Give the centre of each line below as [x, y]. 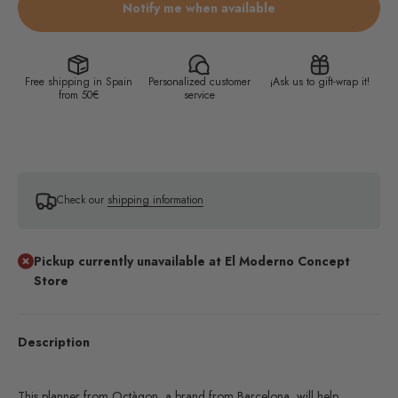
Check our [82, 200]
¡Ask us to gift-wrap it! [320, 81]
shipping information [155, 200]
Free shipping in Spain [78, 81]
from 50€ [78, 95]
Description [54, 342]
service [199, 95]
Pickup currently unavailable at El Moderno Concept [191, 261]
